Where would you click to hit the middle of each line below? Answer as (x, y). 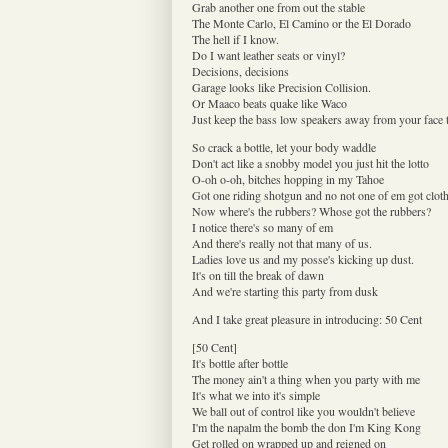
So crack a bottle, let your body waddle (284, 146)
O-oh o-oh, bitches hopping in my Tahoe (288, 178)
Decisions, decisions (240, 70)
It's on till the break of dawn (258, 274)
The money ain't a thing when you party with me (306, 378)
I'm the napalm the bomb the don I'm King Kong (306, 426)
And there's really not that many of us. (282, 242)
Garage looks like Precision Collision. (281, 86)
